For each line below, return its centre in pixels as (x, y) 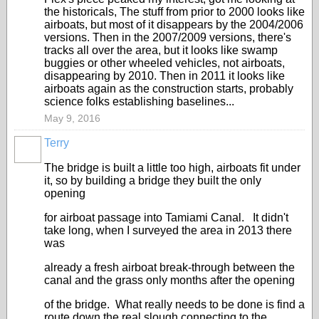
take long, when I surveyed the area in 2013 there (168, 230)
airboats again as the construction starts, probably (169, 89)
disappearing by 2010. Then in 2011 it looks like (164, 76)
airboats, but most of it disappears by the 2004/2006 (174, 25)
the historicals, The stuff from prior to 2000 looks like (174, 12)
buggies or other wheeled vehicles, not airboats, (164, 63)
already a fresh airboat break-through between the (169, 267)
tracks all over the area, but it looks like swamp (161, 50)
